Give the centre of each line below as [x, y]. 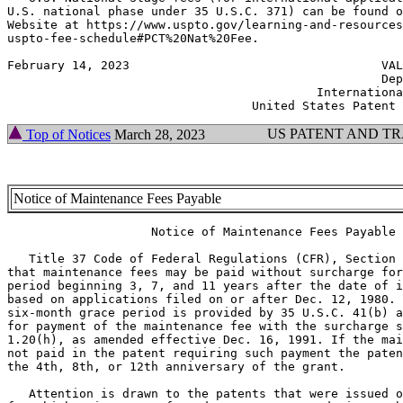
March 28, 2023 [158, 135]
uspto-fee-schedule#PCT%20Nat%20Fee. [133, 39]
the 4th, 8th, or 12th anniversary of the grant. [176, 367]
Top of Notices [67, 135]
